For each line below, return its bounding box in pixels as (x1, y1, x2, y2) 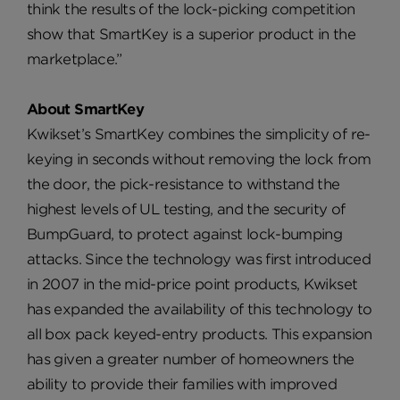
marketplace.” (27, 50, 127, 68)
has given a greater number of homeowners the (27, 350, 354, 368)
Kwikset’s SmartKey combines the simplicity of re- (27, 125, 371, 143)
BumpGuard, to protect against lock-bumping (27, 225, 343, 243)
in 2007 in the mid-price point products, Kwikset (27, 275, 358, 293)
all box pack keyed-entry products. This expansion (27, 325, 372, 343)
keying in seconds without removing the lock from (27, 150, 371, 168)
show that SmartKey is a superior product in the (27, 25, 355, 43)
